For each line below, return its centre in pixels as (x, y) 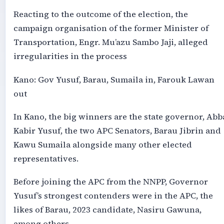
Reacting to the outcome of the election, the (100, 14)
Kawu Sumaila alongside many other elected (102, 145)
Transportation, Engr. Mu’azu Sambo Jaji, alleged (110, 42)
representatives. (46, 159)
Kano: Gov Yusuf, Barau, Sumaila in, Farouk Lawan (114, 79)
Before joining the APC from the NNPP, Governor (110, 182)
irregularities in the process (70, 56)
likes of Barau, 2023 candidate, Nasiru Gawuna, (107, 210)
